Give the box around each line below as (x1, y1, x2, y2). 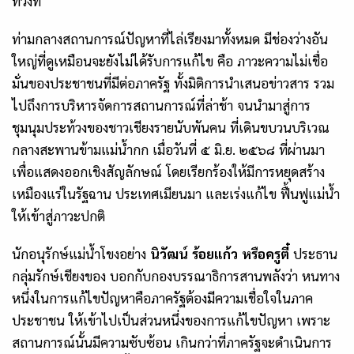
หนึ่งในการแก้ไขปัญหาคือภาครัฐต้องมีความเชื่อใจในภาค (12, 289, 313, 307)
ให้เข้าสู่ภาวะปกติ (12, 207, 105, 225)
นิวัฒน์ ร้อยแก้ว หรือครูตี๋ (150, 245, 289, 263)
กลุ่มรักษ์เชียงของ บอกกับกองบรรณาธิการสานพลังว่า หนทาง (12, 267, 340, 285)
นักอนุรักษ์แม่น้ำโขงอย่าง (12, 245, 150, 263)
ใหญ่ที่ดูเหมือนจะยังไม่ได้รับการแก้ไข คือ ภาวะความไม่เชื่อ (12, 52, 328, 70)
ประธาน (289, 245, 337, 263)
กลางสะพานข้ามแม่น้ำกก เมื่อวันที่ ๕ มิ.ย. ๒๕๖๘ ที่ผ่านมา (12, 141, 325, 159)
